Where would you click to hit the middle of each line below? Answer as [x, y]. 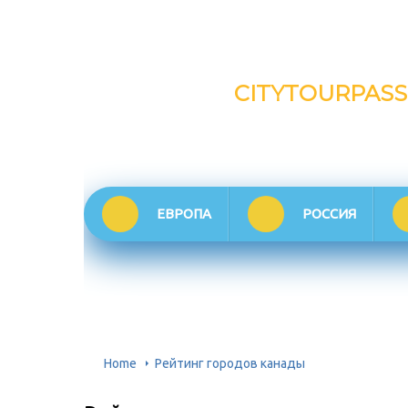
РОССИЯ [329, 214]
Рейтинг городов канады [230, 364]
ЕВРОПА [184, 214]
